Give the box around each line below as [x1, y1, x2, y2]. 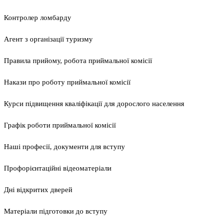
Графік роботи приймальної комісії [4, 121, 116, 130]
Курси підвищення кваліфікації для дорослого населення [4, 100, 184, 108]
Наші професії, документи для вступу [4, 143, 125, 151]
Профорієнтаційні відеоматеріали [4, 164, 111, 173]
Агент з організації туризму [4, 35, 93, 44]
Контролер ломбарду [4, 14, 71, 22]
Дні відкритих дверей [4, 186, 72, 194]
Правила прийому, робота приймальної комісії [4, 57, 152, 65]
